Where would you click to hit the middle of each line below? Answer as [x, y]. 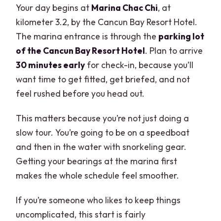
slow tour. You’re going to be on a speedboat [103, 133]
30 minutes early [51, 65]
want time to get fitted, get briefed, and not [103, 79]
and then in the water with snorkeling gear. [101, 147]
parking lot [182, 37]
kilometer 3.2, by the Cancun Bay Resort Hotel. [107, 22]
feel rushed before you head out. [80, 94]
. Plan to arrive [174, 51]
